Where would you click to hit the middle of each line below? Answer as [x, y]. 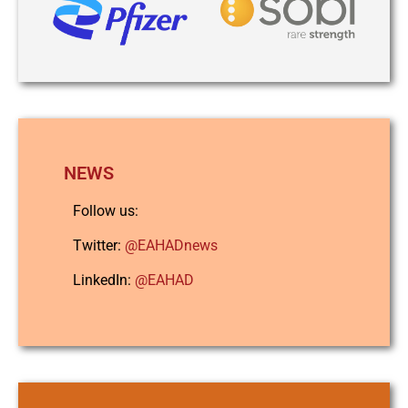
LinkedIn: [104, 280]
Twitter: [97, 246]
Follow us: [106, 210]
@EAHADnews [171, 246]
